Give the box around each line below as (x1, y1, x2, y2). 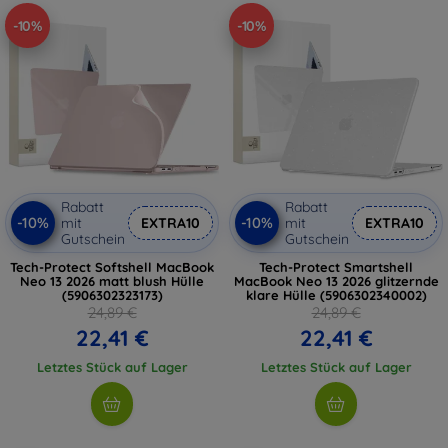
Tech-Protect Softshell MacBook (10, 259, 214, 275)
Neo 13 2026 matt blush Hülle (20, 273, 204, 289)
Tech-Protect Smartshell (259, 259, 413, 275)
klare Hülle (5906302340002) (245, 287, 427, 303)
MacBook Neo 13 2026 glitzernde (233, 273, 439, 289)
